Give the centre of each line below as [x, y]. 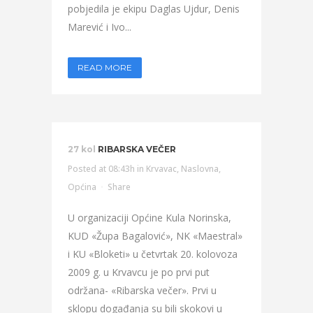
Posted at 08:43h [101, 169]
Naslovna [200, 169]
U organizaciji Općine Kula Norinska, [150, 218]
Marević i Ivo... [100, 27]
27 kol [82, 149]
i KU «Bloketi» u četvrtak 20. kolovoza [153, 254]
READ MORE [105, 67]
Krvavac [161, 169]
